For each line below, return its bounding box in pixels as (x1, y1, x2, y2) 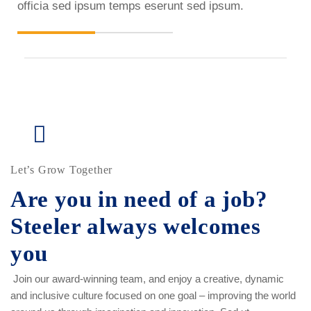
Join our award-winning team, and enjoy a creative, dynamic (10, 273, 284, 285)
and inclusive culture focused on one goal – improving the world (10, 289, 296, 301)
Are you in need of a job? (10, 187, 268, 212)
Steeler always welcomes (10, 214, 261, 239)
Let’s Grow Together (10, 164, 113, 176)
